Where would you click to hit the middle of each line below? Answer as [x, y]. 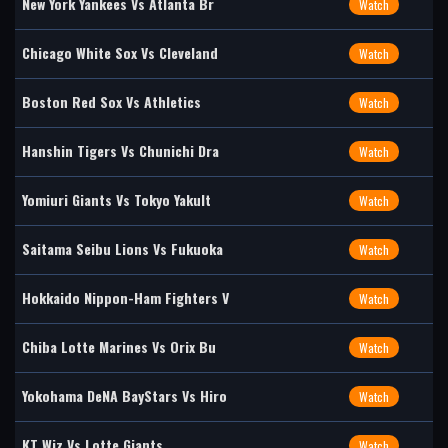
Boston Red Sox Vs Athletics [111, 101]
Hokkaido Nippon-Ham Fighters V [125, 297]
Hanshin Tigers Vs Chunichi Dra [120, 150]
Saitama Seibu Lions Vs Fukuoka [122, 248]
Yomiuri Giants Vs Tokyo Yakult [116, 199]
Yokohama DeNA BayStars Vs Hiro [124, 395]
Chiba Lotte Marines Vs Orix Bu [119, 346]
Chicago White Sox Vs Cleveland [120, 52]
